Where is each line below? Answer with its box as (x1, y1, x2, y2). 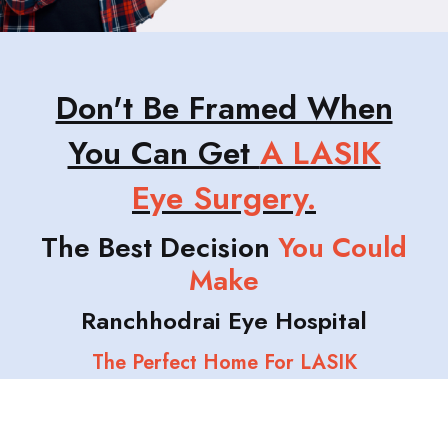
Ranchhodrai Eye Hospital (81, 303, 367, 339)
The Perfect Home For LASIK (91, 348, 357, 378)
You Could (278, 227, 407, 269)
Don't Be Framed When (55, 85, 393, 132)
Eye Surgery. (132, 175, 316, 222)
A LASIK (259, 130, 381, 177)
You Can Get (67, 130, 260, 177)
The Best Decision (41, 227, 278, 269)
